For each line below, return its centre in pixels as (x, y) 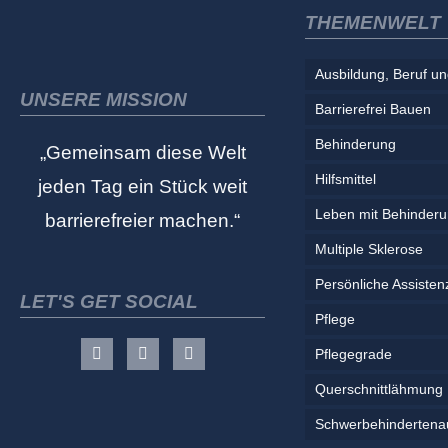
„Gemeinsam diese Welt (142, 152)
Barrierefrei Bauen (373, 109)
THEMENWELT (373, 22)
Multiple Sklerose (369, 249)
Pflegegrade (353, 354)
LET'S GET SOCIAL (109, 301)
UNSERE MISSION (103, 99)
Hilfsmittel (345, 179)
